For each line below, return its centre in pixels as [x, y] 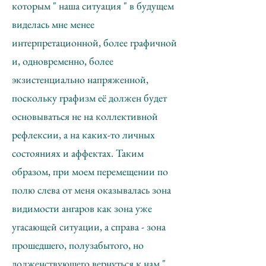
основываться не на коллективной [85, 116]
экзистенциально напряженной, [80, 79]
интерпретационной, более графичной [94, 42]
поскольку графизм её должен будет [89, 98]
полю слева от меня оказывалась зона [91, 190]
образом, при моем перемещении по [90, 171]
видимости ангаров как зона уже [82, 208]
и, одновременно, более [63, 61]
